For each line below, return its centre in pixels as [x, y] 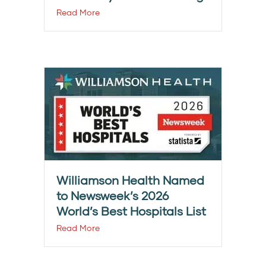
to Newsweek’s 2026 [113, 196]
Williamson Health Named [130, 180]
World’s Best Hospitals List [131, 211]
